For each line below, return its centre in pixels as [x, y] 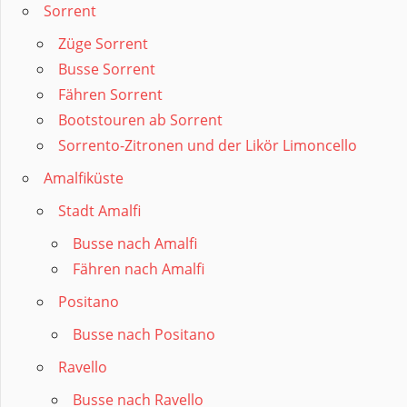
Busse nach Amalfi [135, 244]
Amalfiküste [84, 179]
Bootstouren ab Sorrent [140, 120]
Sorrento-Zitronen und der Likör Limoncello [208, 146]
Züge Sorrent [103, 44]
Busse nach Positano [144, 335]
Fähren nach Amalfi [139, 269]
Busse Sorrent [107, 69]
